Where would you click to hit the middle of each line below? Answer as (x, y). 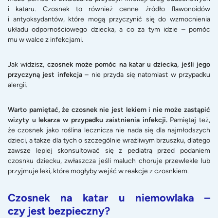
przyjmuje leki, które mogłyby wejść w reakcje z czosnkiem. (98, 171)
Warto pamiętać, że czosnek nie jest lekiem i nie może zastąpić (109, 110)
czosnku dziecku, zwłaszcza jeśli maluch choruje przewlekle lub (109, 161)
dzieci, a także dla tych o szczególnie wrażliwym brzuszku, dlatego (109, 141)
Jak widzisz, (27, 65)
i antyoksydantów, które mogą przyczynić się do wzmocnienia (109, 19)
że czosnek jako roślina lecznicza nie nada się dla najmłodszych (109, 130)
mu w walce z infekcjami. (45, 39)
